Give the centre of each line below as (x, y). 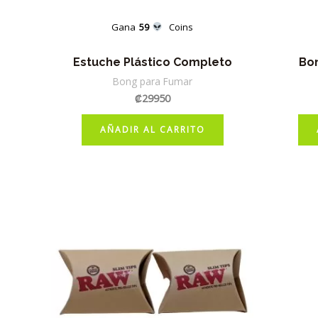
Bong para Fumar (152, 81)
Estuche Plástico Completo (152, 62)
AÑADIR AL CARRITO (152, 129)
